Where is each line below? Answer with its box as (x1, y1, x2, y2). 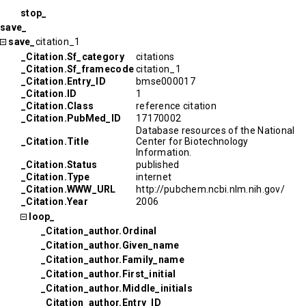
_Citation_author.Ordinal (41, 225, 157, 236)
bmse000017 (136, 76, 195, 87)
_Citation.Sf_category (21, 51, 124, 62)
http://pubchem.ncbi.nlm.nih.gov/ (136, 184, 285, 195)
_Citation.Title (21, 136, 89, 147)
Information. (136, 147, 192, 158)
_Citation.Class (21, 100, 94, 111)
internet (136, 171, 172, 182)
